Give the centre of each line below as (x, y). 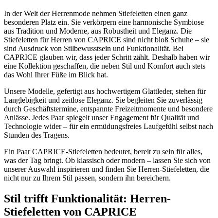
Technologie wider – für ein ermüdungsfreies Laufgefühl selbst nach (109, 126)
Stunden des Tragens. (37, 135)
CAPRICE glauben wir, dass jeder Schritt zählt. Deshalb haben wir (107, 57)
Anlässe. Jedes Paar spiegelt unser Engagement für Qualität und (101, 117)
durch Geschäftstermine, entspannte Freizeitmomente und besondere (108, 109)
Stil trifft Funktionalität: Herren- (87, 198)
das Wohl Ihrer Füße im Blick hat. (56, 74)
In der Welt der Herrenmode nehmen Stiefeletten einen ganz (96, 13)
